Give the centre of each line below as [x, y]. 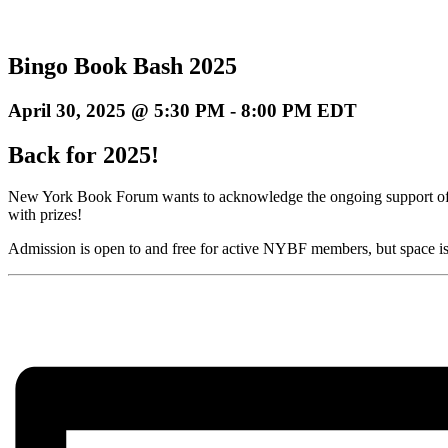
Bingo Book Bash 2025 [122, 65]
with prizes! [45, 215]
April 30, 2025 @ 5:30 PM [116, 110]
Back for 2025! [83, 154]
